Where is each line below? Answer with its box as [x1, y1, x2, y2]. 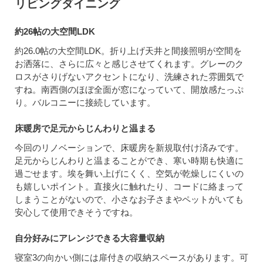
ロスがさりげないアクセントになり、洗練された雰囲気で [15, 71, 244, 82]
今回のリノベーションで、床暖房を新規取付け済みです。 [15, 142, 244, 153]
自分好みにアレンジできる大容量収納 [15, 232, 164, 243]
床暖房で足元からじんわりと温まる [15, 123, 156, 133]
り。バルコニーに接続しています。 [15, 97, 156, 107]
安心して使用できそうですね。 [15, 207, 138, 217]
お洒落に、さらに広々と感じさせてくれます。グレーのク [15, 58, 244, 69]
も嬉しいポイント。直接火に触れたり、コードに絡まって [15, 181, 244, 191]
